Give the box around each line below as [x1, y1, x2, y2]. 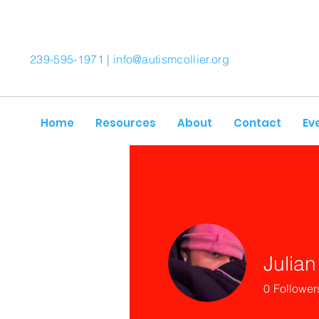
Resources [95, 115, 156, 130]
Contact [234, 115, 281, 130]
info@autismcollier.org [113, 52, 229, 66]
